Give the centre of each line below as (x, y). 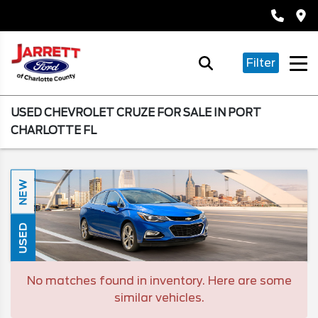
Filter (261, 63)
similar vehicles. (159, 297)
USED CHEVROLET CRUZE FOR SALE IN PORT (136, 113)
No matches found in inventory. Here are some (159, 280)
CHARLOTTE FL (54, 131)
